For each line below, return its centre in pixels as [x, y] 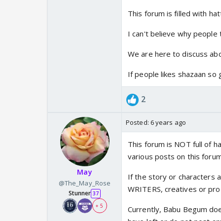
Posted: [138, 123]
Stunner [80, 193]
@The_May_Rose [85, 183]
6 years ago [168, 123]
